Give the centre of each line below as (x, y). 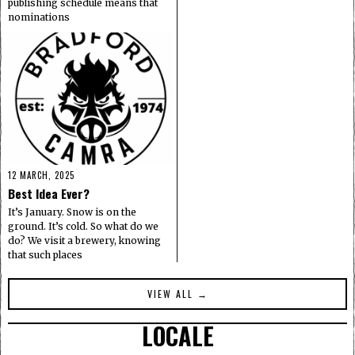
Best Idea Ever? (49, 193)
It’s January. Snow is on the (72, 212)
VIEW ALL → (177, 293)
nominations (39, 17)
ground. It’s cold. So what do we (83, 226)
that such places (45, 254)
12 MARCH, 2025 (41, 175)
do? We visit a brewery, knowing (84, 240)
